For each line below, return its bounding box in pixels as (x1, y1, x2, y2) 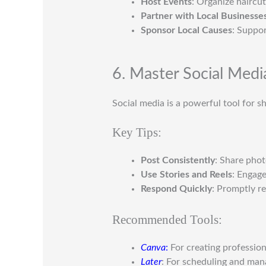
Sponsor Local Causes (140, 26, 232, 36)
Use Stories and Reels (140, 170, 232, 180)
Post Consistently (140, 156, 215, 166)
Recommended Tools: (112, 213, 222, 227)
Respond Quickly (140, 184, 212, 194)
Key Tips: (112, 125, 161, 140)
